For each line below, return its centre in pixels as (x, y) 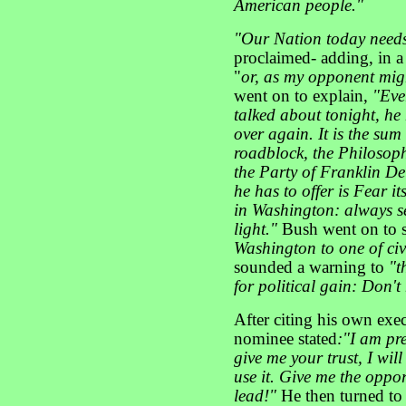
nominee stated (285, 339)
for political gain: (298, 286)
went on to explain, (303, 96)
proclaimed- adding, (304, 58)
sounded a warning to (311, 267)
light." (256, 229)
